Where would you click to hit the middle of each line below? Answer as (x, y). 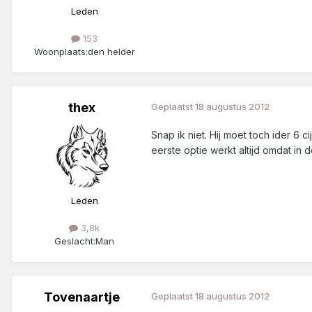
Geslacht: (75, 241)
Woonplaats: (61, 51)
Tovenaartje (81, 297)
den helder (111, 51)
